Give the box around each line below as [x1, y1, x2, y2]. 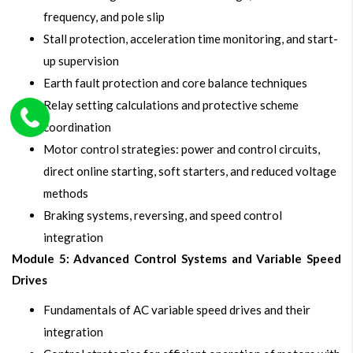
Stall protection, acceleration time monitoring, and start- [43, 32, 338, 46]
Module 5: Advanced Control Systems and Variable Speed [12, 251, 341, 266]
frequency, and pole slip [43, 9, 165, 24]
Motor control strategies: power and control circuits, [43, 142, 320, 157]
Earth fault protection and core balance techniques [43, 76, 307, 91]
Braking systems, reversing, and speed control [43, 208, 282, 223]
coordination [43, 120, 111, 135]
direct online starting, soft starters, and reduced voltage [43, 164, 336, 179]
